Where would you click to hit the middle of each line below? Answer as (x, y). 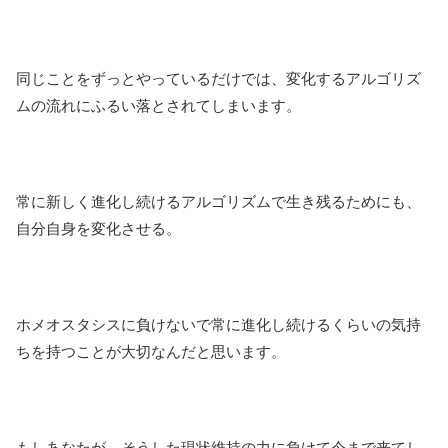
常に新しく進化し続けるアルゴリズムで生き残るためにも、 (218, 202)
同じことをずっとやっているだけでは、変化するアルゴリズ (218, 79)
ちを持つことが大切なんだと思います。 (151, 352)
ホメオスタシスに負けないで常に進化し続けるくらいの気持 (218, 325)
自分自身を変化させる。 (98, 229)
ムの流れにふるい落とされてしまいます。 (158, 106)
